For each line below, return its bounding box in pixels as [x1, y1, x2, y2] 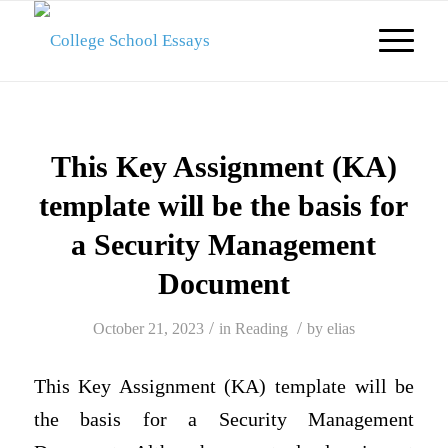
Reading [234, 320, 288, 337]
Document [157, 267, 290, 300]
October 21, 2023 [92, 320, 204, 337]
